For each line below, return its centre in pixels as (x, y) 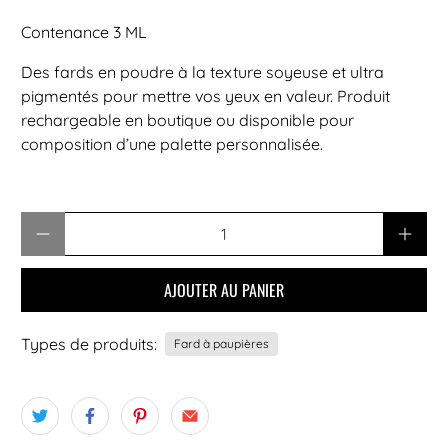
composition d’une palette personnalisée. (172, 143)
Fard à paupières (222, 343)
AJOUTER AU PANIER (224, 289)
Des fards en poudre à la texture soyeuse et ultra (203, 71)
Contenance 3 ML (84, 31)
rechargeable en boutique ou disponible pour (188, 119)
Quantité (52, 223)
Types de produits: (89, 343)
